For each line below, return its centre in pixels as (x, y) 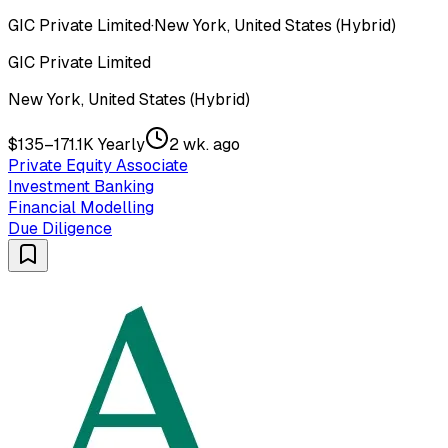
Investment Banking (81, 187)
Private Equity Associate (98, 166)
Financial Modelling (81, 208)
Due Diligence (60, 229)
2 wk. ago (204, 145)
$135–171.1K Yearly (76, 145)
